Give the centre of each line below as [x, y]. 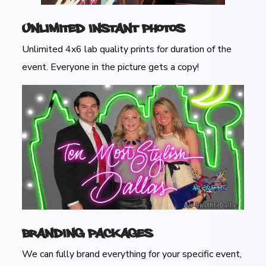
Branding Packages [88, 232]
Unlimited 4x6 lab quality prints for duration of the [127, 50]
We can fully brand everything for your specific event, [132, 254]
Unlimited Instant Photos [104, 28]
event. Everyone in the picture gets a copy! [111, 67]
